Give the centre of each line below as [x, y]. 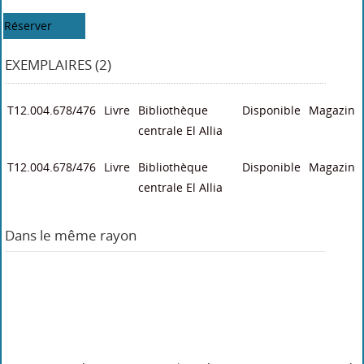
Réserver [28, 26]
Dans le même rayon [71, 235]
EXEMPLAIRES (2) [58, 65]
